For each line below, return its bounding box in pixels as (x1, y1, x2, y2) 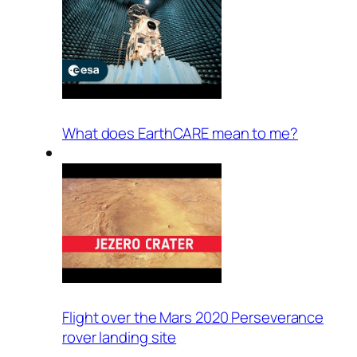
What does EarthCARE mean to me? (62, 123, 298, 144)
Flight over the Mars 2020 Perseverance (62, 307, 324, 328)
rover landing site (62, 327, 177, 348)
